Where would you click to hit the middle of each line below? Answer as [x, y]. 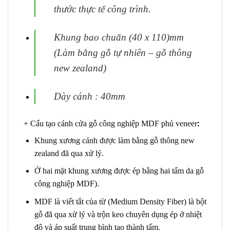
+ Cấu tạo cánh [49, 123]
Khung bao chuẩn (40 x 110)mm [119, 37]
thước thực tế [80, 9]
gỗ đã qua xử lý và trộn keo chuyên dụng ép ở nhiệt [118, 214]
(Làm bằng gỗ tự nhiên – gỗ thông [123, 52]
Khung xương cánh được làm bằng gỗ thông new [114, 140]
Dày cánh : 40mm [89, 96]
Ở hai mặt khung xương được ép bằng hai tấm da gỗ [119, 171]
